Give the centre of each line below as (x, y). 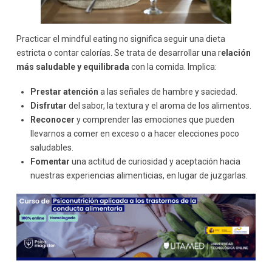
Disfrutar (49, 106)
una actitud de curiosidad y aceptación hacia (155, 162)
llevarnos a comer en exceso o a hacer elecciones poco (135, 134)
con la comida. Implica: (174, 66)
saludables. (52, 148)
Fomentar (50, 162)
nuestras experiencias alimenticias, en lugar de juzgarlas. (139, 176)
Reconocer (53, 120)
